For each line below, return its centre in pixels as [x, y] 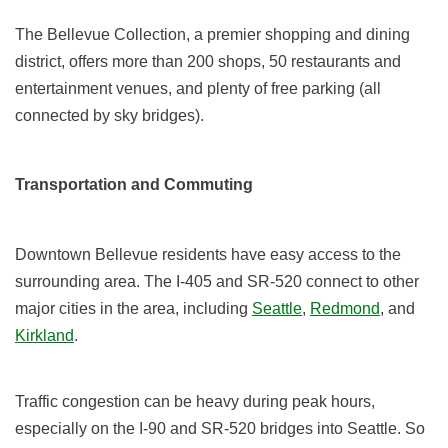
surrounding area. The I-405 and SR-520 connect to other [217, 282]
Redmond [345, 309]
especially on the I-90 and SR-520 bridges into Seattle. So [220, 429]
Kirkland [44, 336]
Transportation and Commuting [134, 185]
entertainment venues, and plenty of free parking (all [198, 89]
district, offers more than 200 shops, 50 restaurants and [208, 62]
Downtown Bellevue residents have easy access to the [208, 255]
